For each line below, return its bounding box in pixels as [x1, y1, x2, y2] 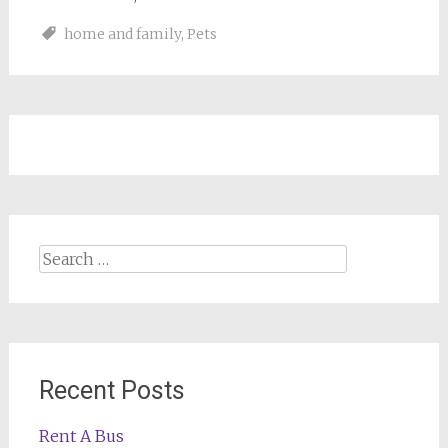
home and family [63, 25, 181, 43]
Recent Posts [38, 376, 185, 405]
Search [37, 246, 89, 266]
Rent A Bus [38, 426, 124, 446]
